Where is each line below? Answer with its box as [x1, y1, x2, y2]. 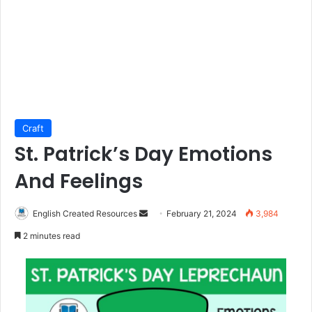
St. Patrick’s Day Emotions [15, 141, 272, 169]
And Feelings [15, 168, 143, 196]
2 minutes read [21, 231, 80, 242]
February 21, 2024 [166, 208, 237, 219]
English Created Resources [33, 208, 137, 219]
